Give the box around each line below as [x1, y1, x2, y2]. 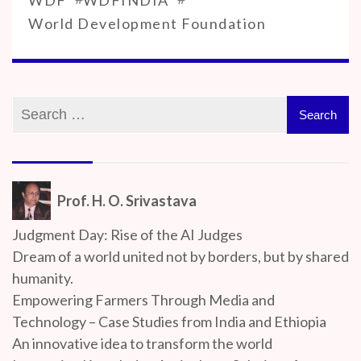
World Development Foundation [28, 14, 266, 32]
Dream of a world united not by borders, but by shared [12, 247, 349, 265]
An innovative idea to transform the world [12, 334, 272, 352]
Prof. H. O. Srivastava [57, 191, 197, 210]
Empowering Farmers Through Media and [12, 290, 275, 309]
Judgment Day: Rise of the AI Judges [12, 225, 243, 243]
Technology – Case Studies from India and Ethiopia [12, 312, 326, 330]
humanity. [12, 268, 73, 287]
